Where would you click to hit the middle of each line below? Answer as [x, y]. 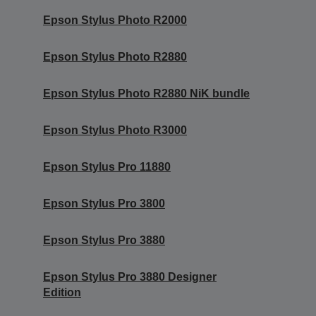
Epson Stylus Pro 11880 [107, 167]
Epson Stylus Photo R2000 [115, 20]
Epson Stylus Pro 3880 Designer [130, 277]
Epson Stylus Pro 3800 [104, 204]
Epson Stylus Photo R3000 [115, 130]
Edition [62, 293]
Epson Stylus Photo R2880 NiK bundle [146, 94]
